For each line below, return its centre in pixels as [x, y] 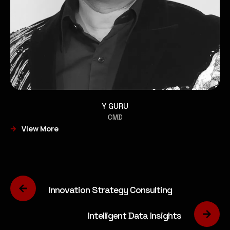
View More [40, 129]
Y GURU [115, 106]
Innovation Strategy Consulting [110, 189]
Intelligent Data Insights [135, 215]
